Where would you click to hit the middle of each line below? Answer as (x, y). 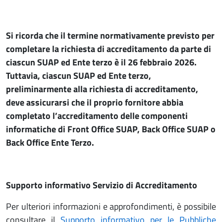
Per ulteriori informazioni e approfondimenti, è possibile (111, 206)
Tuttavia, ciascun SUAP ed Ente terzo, (79, 76)
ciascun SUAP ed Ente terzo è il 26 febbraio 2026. (101, 62)
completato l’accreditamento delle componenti (97, 116)
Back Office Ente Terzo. (50, 142)
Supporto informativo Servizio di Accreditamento (102, 185)
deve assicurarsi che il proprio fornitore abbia (95, 102)
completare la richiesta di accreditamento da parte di (109, 49)
